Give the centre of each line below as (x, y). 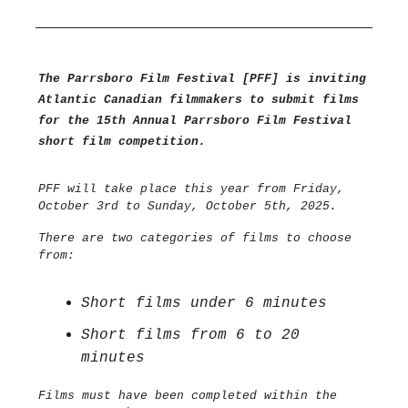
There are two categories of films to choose (195, 239)
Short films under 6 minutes (204, 304)
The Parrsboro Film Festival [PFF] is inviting (202, 79)
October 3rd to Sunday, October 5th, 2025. (188, 207)
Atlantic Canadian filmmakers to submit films (199, 100)
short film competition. (122, 142)
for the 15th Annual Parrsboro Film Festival (195, 121)
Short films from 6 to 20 (190, 336)
